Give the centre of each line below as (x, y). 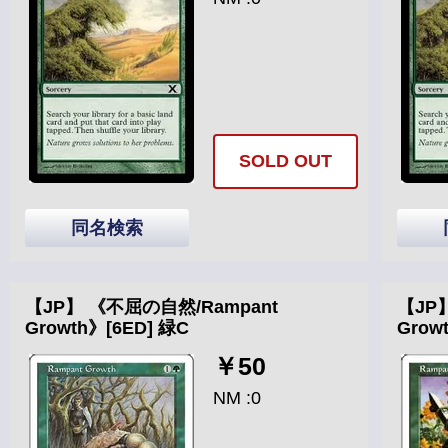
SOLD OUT (285, 161)
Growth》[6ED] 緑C (107, 328)
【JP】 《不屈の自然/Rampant (151, 307)
